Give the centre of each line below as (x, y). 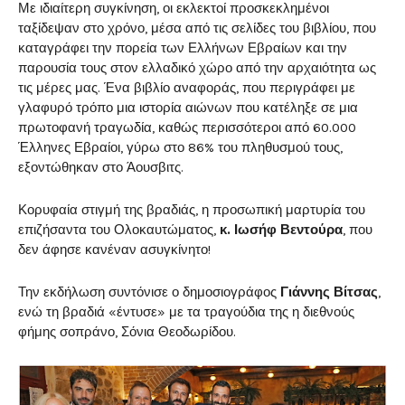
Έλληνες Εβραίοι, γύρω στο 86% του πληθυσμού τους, (180, 148)
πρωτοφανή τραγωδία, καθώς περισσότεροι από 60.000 (187, 128)
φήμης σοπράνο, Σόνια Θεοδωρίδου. (127, 332)
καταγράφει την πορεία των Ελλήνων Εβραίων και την (183, 48)
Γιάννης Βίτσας (329, 292)
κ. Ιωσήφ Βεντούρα (281, 230)
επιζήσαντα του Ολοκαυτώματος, (119, 230)
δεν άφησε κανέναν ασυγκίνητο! (114, 250)
